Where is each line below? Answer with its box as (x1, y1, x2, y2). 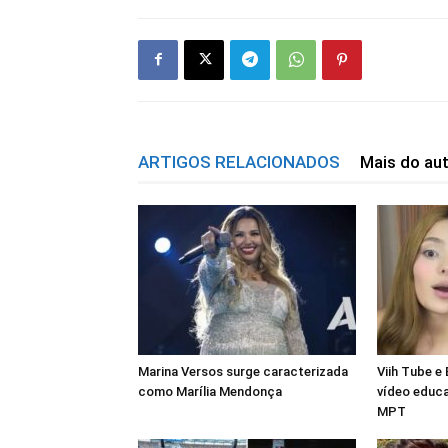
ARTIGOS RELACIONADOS (138, 151, 340, 172)
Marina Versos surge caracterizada (138, 363, 348, 379)
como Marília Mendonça (138, 383, 282, 399)
